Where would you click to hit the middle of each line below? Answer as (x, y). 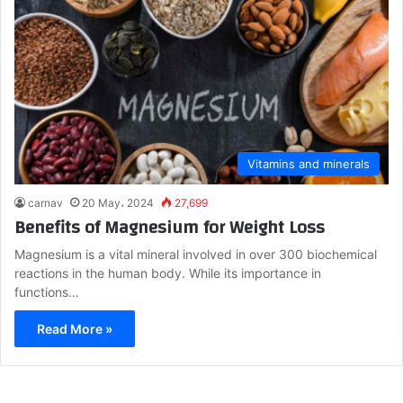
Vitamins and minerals (309, 163)
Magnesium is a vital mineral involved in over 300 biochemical (196, 254)
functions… (47, 291)
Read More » (75, 328)
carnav (45, 202)
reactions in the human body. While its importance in (168, 273)
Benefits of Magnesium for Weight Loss (170, 227)
